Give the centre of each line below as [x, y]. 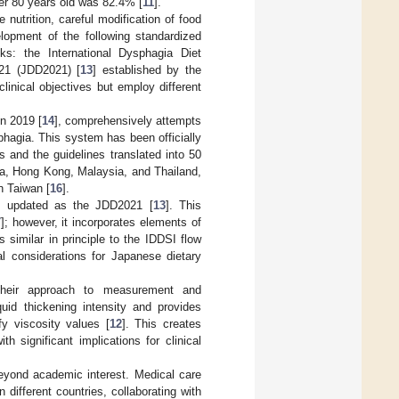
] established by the [147, 69]
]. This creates [162, 323]
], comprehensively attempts [128, 120]
